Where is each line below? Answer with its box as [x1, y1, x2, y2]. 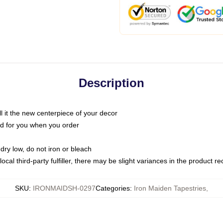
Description [79, 76, 144, 90]
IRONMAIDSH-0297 [33, 184, 96, 192]
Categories [96, 184, 130, 192]
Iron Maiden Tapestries [134, 184, 206, 192]
